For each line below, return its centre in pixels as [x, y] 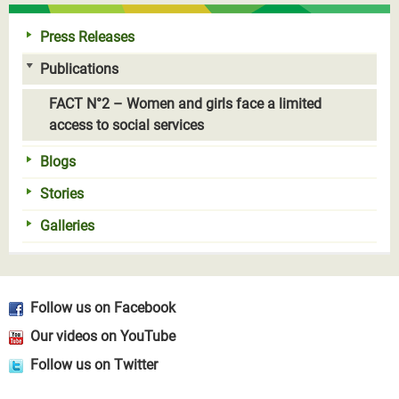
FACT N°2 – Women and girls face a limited [185, 103]
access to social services [126, 125]
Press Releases [87, 37]
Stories [62, 193]
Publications [79, 69]
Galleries [67, 225]
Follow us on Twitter [94, 364]
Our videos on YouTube [103, 336]
